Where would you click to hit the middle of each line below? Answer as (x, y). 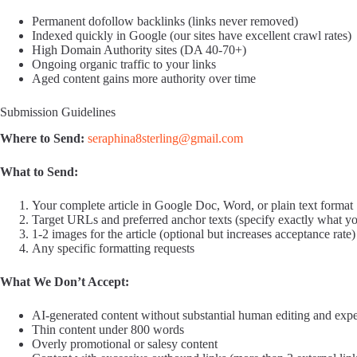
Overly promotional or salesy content (125, 343)
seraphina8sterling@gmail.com (165, 138)
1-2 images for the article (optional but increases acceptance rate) (194, 233)
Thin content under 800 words (108, 329)
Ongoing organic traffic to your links (124, 65)
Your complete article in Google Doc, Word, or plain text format (192, 205)
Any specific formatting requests (113, 248)
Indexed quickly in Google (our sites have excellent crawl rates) (192, 36)
